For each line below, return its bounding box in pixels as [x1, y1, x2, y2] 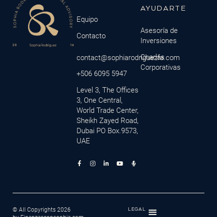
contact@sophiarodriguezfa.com [76, 53, 180, 62]
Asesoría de [140, 26, 178, 35]
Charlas [140, 52, 165, 62]
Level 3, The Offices [76, 86, 139, 95]
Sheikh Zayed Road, [76, 116, 139, 125]
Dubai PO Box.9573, [76, 126, 138, 136]
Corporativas [140, 62, 181, 72]
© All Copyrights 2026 [12, 206, 71, 213]
